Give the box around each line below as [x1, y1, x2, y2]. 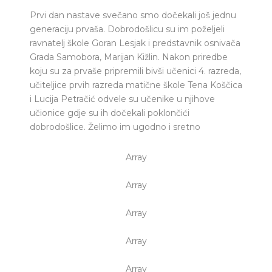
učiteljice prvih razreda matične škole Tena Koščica [30, 80, 242, 90]
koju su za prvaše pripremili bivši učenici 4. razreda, [30, 66, 241, 76]
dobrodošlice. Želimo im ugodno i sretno [30, 121, 200, 132]
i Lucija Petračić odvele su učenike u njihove [30, 93, 215, 104]
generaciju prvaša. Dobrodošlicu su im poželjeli [30, 24, 225, 35]
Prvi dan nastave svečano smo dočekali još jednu [30, 10, 236, 21]
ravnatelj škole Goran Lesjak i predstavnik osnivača [30, 38, 240, 49]
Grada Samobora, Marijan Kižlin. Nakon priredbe [30, 52, 228, 63]
